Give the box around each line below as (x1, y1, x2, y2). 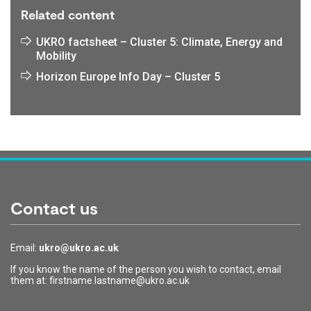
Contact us (10, 198, 98, 218)
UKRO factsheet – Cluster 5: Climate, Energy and (36, 35, 283, 49)
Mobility (36, 49, 76, 62)
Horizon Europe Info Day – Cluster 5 (36, 70, 220, 83)
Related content (21, 7, 115, 22)
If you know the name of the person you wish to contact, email (10, 264, 281, 275)
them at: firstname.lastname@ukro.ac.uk (10, 275, 190, 286)
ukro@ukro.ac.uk (39, 242, 119, 253)
